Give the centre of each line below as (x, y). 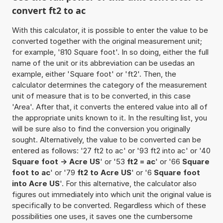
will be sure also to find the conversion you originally (101, 128)
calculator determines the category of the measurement (109, 85)
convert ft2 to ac (49, 10)
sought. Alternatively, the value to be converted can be (106, 139)
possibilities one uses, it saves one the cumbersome (102, 216)
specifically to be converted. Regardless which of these (109, 205)
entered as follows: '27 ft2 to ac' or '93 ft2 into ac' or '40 (111, 150)
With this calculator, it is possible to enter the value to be (110, 30)
